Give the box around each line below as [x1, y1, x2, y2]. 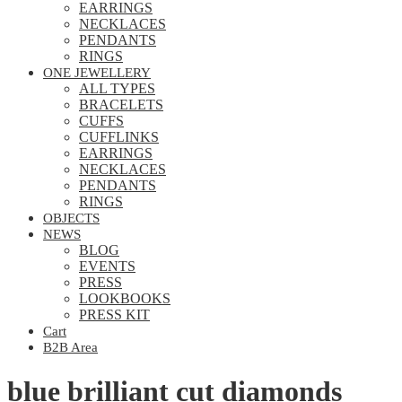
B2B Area [43, 340, 98, 355]
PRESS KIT [79, 307, 150, 323]
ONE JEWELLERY [43, 66, 151, 81]
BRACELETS [79, 97, 163, 113]
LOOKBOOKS [79, 291, 170, 307]
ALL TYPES [79, 81, 155, 97]
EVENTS [79, 258, 135, 275]
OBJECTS [43, 211, 100, 226]
